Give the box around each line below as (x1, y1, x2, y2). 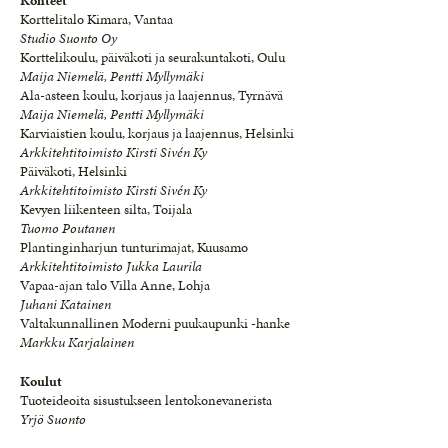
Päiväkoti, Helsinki (20, 162, 127, 181)
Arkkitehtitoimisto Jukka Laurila (20, 257, 202, 276)
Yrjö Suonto (20, 410, 86, 429)
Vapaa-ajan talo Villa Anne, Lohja (20, 276, 210, 295)
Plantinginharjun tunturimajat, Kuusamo (20, 238, 248, 257)
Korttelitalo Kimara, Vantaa (20, 10, 173, 29)
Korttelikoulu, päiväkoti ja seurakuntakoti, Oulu (20, 48, 285, 67)
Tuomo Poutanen (20, 219, 115, 238)
